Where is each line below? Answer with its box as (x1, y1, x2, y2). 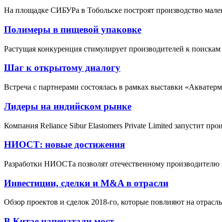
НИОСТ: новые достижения (4, 139, 125, 150)
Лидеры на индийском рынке (4, 101, 131, 111)
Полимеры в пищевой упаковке (4, 24, 141, 35)
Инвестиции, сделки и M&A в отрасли (4, 177, 168, 188)
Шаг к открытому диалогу (4, 62, 120, 73)
